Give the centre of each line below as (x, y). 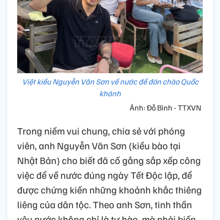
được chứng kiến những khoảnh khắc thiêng (110, 189)
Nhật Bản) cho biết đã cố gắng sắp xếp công (109, 160)
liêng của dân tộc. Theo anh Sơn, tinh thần (105, 204)
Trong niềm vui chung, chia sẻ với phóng (101, 130)
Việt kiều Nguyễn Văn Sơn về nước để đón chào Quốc (110, 81)
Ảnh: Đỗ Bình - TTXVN (166, 107)
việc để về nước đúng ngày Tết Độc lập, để (105, 175)
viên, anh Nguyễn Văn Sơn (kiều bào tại (99, 145)
